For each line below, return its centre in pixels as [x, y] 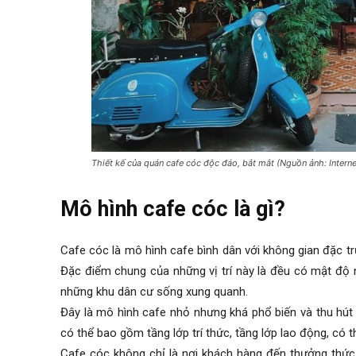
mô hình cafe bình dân [184, 251]
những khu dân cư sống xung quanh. [154, 292]
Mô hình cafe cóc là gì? [173, 209]
